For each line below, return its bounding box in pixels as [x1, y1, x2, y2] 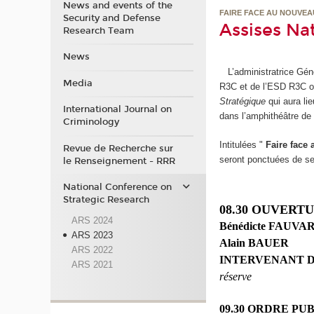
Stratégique [219, 96, 269, 107]
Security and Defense [62, 12, 161, 24]
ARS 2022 [71, 244, 113, 255]
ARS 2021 [71, 259, 113, 270]
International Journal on [62, 104, 172, 116]
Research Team [62, 25, 134, 36]
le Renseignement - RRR [62, 155, 175, 167]
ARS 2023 [71, 229, 113, 240]
